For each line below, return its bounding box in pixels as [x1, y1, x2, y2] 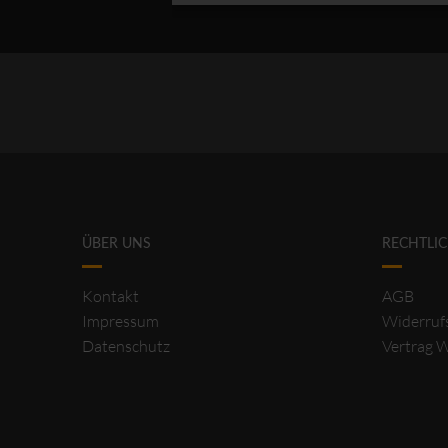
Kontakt [81, 286, 139, 307]
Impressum [81, 311, 159, 332]
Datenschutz [81, 336, 170, 357]
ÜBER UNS [81, 236, 151, 252]
